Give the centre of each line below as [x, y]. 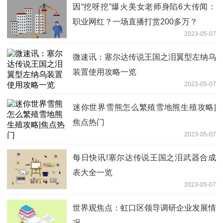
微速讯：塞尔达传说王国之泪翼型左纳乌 [144, 57]
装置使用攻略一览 [105, 72]
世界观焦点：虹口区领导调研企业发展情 [144, 208]
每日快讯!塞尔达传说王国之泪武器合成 [144, 158]
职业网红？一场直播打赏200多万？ [135, 22]
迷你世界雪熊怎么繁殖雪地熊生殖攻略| [144, 108]
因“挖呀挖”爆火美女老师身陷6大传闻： [144, 7]
